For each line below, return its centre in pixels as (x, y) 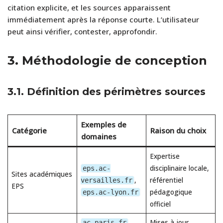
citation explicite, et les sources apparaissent (89, 7)
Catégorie (29, 130)
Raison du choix (178, 130)
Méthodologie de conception (114, 60)
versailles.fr (106, 180)
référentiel (166, 180)
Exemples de (104, 124)
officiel (160, 204)
